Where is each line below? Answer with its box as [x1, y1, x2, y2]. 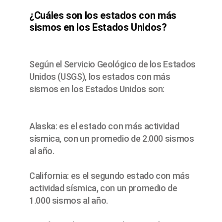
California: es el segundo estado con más [29, 170, 190, 181]
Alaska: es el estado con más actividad [29, 121, 179, 132]
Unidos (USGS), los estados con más [29, 71, 170, 82]
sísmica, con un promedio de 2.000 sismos [29, 133, 194, 144]
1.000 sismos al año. [29, 195, 108, 206]
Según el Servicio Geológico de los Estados [29, 59, 196, 70]
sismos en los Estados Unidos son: [29, 84, 165, 95]
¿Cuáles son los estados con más [29, 9, 176, 22]
